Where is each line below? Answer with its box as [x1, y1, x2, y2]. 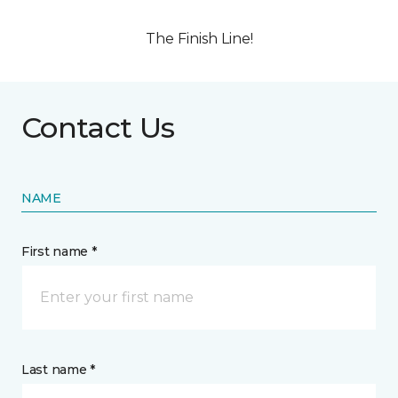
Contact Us [21, 110, 175, 146]
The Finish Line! [145, 30, 253, 48]
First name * [21, 243, 97, 260]
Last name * [21, 362, 95, 378]
